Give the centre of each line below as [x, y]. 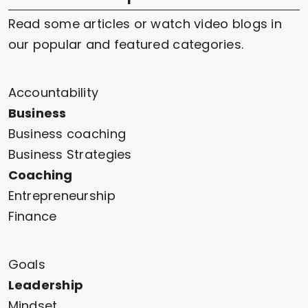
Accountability [53, 92]
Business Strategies [70, 154]
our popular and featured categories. [126, 44]
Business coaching [67, 133]
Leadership [46, 285]
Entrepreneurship [62, 195]
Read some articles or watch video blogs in [145, 23]
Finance [32, 216]
